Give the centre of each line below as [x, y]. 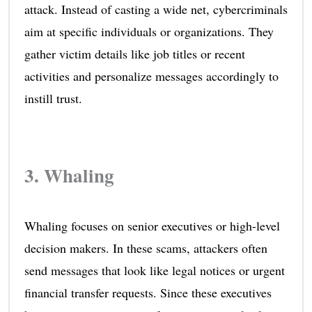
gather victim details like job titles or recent [134, 54]
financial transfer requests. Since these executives [148, 293]
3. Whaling [69, 175]
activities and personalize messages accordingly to [151, 76]
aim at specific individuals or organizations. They [149, 32]
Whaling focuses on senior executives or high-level [152, 226]
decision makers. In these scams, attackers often [146, 248]
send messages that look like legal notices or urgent [154, 271]
